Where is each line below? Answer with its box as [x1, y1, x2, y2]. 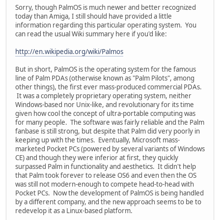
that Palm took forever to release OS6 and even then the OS [15, 171, 196, 180]
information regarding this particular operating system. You [15, 21, 196, 30]
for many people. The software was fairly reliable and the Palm [15, 118, 204, 127]
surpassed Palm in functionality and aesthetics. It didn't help [15, 162, 196, 171]
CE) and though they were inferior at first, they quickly [15, 153, 178, 163]
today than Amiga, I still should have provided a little [15, 12, 172, 21]
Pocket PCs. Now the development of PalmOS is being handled [15, 189, 204, 198]
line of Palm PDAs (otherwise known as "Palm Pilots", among [15, 74, 194, 83]
